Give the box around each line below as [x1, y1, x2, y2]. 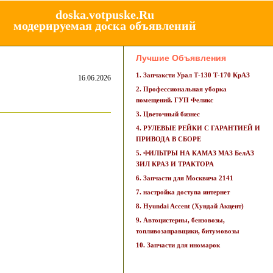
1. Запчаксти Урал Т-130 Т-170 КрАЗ [136, 71, 250, 79]
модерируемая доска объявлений [13, 19, 196, 32]
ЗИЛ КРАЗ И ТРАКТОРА [136, 160, 214, 168]
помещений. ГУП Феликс [136, 96, 213, 104]
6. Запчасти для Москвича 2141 [136, 174, 233, 182]
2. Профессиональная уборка [136, 85, 227, 93]
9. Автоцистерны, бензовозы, [136, 216, 225, 224]
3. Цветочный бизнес [136, 110, 200, 118]
